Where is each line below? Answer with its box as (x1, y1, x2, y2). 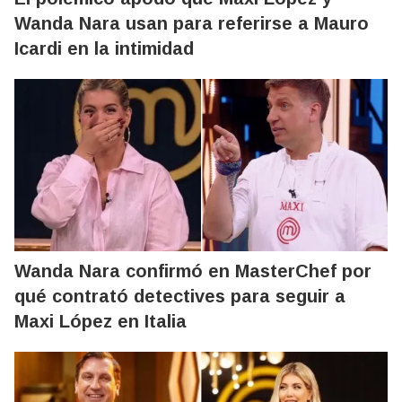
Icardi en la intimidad (14, 39, 194, 58)
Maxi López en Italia (14, 311, 187, 331)
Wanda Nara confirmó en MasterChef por (14, 261, 371, 281)
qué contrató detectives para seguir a (14, 286, 345, 306)
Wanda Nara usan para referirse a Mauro (14, 13, 369, 33)
